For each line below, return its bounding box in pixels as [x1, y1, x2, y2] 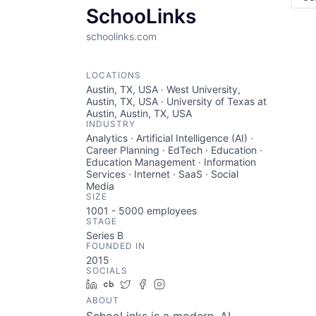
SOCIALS [86, 265, 128, 276]
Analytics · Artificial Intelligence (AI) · [86, 132, 253, 144]
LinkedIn [102, 278, 142, 290]
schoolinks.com [86, 30, 157, 42]
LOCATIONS [86, 70, 141, 80]
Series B [86, 229, 123, 241]
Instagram [170, 278, 217, 290]
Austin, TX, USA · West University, [86, 83, 241, 95]
